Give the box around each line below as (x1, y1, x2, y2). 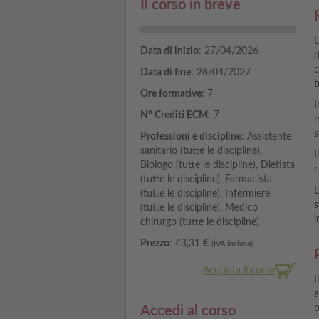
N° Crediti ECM (140, 110, 208, 121)
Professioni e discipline (140, 132, 241, 142)
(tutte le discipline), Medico (140, 203, 258, 214)
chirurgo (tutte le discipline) (140, 217, 259, 228)
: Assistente (241, 132, 291, 142)
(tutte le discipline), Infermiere (140, 189, 270, 199)
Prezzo (140, 239, 169, 249)
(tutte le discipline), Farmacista (140, 174, 272, 185)
